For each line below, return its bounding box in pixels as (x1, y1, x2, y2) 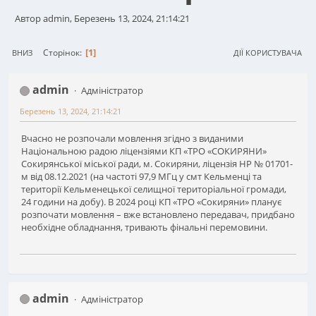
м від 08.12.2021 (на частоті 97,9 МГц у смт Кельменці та (21, 169, 262, 183)
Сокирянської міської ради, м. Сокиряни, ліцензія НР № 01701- (21, 157, 293, 170)
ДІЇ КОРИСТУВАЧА (233, 47, 302, 58)
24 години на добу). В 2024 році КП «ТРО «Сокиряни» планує (21, 195, 281, 208)
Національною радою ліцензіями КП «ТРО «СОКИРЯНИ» (21, 144, 267, 157)
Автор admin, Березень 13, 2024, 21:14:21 (15, 11, 190, 25)
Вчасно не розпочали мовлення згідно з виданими (21, 131, 243, 145)
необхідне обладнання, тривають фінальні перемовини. (21, 220, 267, 233)
